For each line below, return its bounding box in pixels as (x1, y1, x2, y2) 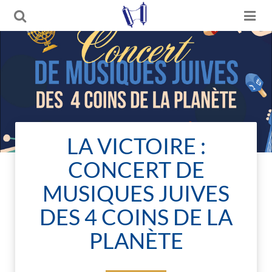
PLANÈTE (89, 227, 183, 254)
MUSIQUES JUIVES (42, 180, 229, 206)
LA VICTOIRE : (66, 132, 206, 159)
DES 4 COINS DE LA (39, 203, 233, 230)
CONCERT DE (67, 156, 205, 183)
